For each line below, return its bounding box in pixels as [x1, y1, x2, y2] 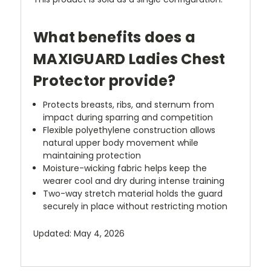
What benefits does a [33, 27, 195, 47]
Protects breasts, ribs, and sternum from [43, 98, 215, 111]
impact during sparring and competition [43, 111, 214, 123]
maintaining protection [43, 149, 142, 162]
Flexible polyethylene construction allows [43, 123, 216, 136]
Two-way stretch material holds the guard [43, 187, 223, 200]
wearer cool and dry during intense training [43, 174, 225, 187]
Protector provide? [33, 70, 176, 91]
